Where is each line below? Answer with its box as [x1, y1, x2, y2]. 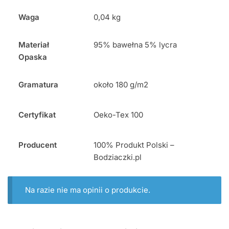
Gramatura [18, 80, 59, 90]
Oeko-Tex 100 [94, 110, 144, 120]
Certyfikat [18, 110, 56, 120]
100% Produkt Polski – [94, 140, 175, 150]
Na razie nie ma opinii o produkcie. [25, 185, 150, 195]
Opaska [18, 52, 48, 62]
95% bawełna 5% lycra [94, 40, 177, 50]
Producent [18, 140, 57, 150]
